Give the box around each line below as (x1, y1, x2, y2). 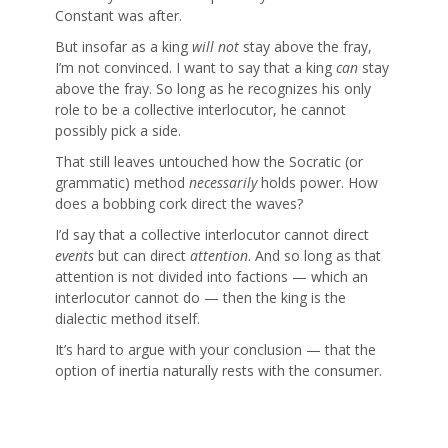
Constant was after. (55, 6, 182, 26)
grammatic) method (55, 173, 189, 193)
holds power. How (257, 173, 378, 193)
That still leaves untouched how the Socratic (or (55, 152, 363, 172)
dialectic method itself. (55, 309, 200, 329)
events (55, 246, 94, 266)
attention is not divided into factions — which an (55, 267, 368, 287)
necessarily (189, 173, 257, 193)
